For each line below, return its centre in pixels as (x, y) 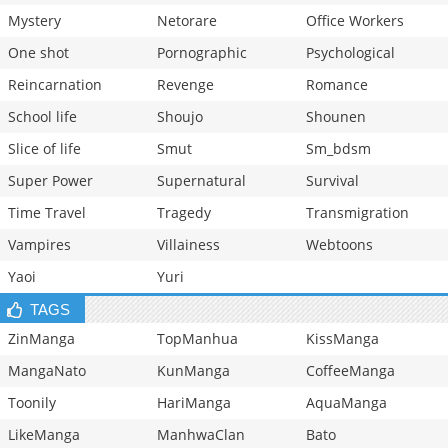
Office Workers (355, 21)
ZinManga (41, 339)
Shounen (336, 117)
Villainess (188, 245)
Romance (337, 85)
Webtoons (339, 245)
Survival (332, 181)
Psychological (350, 53)
